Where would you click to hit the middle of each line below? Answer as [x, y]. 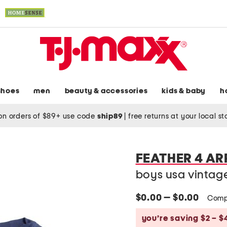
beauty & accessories [106, 91]
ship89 [111, 116]
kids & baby [184, 91]
